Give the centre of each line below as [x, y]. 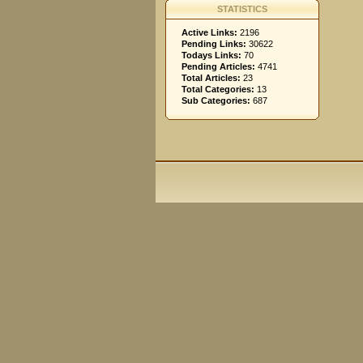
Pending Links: [214, 44]
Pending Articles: [218, 66]
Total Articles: [211, 78]
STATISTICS [242, 9]
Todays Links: [211, 55]
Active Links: [209, 32]
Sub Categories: [216, 100]
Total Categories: [218, 89]
